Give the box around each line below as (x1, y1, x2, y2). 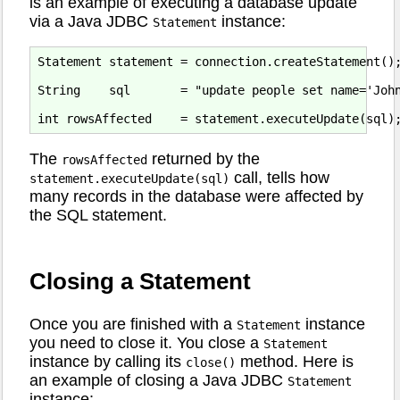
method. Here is (236, 352, 354, 371)
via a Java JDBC (29, 12, 153, 30)
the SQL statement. (29, 205, 167, 224)
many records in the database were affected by (29, 187, 363, 205)
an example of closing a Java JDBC (29, 371, 287, 389)
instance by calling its (29, 352, 186, 371)
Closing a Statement (29, 267, 251, 295)
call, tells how (229, 168, 329, 187)
